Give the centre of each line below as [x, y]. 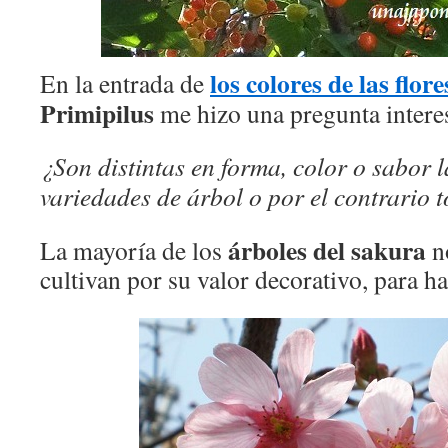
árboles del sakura [327, 250]
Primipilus [97, 113]
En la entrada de [125, 83]
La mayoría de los [134, 250]
